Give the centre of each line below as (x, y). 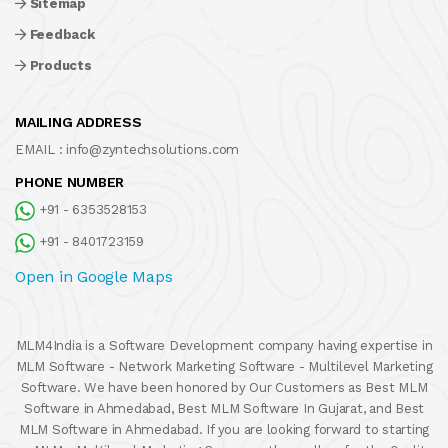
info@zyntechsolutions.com (153, 149)
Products (60, 65)
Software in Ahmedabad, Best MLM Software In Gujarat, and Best (224, 408)
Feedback (62, 34)
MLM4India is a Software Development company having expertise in (224, 345)
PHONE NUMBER (70, 182)
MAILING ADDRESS (78, 122)
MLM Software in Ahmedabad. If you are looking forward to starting (224, 429)
